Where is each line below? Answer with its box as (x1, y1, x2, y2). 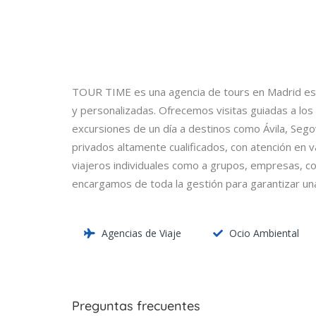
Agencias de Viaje (102, 226, 181, 241)
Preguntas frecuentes (72, 298, 200, 315)
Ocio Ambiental (229, 226, 299, 241)
